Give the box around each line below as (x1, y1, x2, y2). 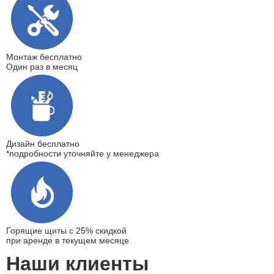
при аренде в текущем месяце (6, 235, 129, 246)
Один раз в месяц (6, 62, 78, 72)
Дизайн (6, 139, 37, 149)
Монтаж (6, 52, 40, 62)
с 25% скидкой (69, 226, 127, 236)
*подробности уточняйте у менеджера (6, 149, 159, 159)
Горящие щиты (6, 226, 69, 236)
